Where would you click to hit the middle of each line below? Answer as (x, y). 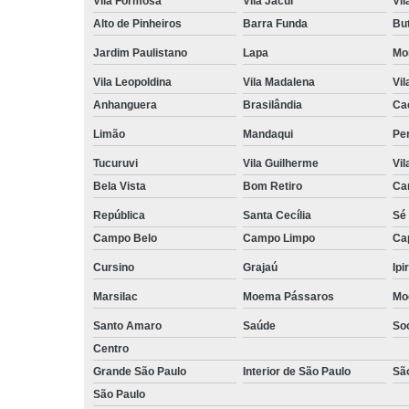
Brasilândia (272, 105)
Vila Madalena (278, 82)
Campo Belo (125, 238)
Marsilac (115, 296)
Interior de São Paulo (296, 371)
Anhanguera (125, 105)
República (119, 215)
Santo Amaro (127, 325)
